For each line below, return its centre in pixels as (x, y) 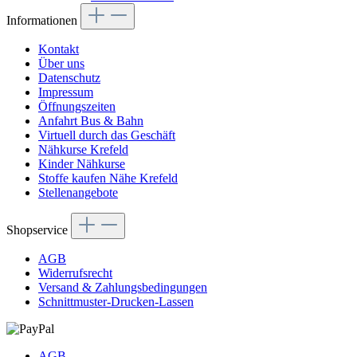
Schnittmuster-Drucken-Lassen (116, 302)
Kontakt (59, 49)
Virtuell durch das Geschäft (107, 135)
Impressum (66, 92)
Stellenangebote (78, 193)
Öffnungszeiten (77, 107)
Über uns (61, 64)
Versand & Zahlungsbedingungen (123, 288)
